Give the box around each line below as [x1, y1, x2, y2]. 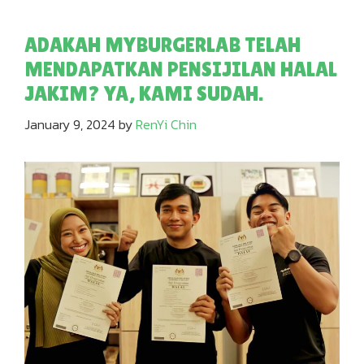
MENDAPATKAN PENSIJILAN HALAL [24, 57, 337, 81]
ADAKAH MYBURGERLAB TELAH [24, 32, 301, 57]
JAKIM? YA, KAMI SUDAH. [24, 81, 263, 106]
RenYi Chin [136, 114, 197, 134]
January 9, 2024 [24, 114, 115, 134]
